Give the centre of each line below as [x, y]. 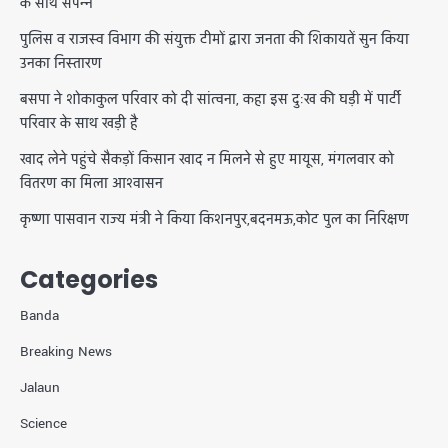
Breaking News [66, 352]
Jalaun [40, 388]
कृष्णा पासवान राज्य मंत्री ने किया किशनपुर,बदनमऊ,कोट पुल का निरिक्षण [214, 220]
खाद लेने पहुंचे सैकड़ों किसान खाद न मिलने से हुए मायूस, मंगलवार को [207, 160]
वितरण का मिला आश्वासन [91, 184]
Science [43, 424]
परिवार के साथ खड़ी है [79, 124]
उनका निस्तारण [61, 64]
